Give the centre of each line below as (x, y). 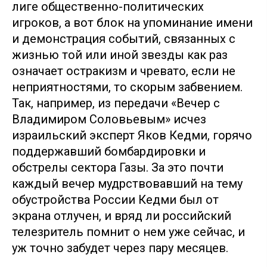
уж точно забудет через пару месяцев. (120, 248)
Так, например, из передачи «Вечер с (116, 103)
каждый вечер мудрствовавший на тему (127, 183)
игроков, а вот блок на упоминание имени (132, 22)
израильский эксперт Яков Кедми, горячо (132, 135)
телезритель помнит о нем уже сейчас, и (128, 232)
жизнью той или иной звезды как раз (120, 55)
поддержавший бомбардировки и (109, 151)
